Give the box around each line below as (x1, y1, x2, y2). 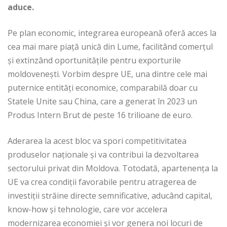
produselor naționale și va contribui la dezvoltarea (8, 149, 199, 161)
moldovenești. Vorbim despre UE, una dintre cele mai (8, 68, 207, 80)
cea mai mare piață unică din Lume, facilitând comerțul (8, 41, 213, 53)
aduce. (8, 2, 34, 13)
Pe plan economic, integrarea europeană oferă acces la (8, 27, 216, 39)
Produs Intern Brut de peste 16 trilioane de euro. (8, 109, 193, 121)
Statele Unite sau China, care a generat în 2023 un (8, 96, 197, 107)
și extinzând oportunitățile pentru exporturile (8, 55, 181, 66)
